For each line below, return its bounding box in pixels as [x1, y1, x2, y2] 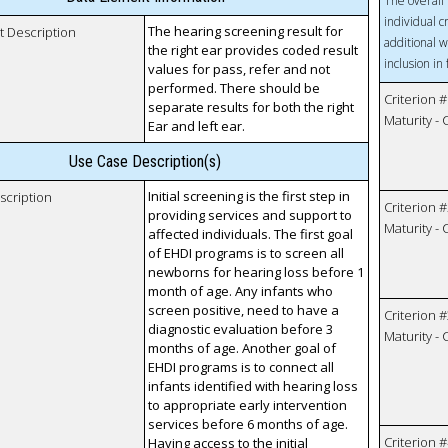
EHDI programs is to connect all [148, 358, 335, 377]
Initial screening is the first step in [148, 187, 351, 206]
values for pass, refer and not [148, 60, 331, 79]
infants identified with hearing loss [148, 377, 359, 396]
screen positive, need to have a [148, 301, 340, 320]
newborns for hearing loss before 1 [148, 263, 365, 282]
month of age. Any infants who [148, 282, 334, 301]
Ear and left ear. [148, 117, 246, 136]
